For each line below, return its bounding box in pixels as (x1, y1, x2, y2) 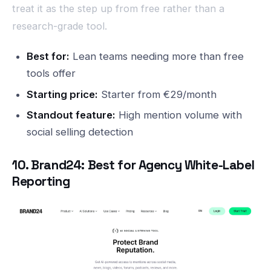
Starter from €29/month (97, 88, 217, 100)
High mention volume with (115, 109, 242, 122)
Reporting (12, 172, 70, 189)
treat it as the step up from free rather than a (12, 2, 224, 15)
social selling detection (26, 126, 133, 139)
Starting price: (26, 88, 98, 100)
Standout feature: (26, 109, 116, 122)
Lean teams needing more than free (69, 50, 244, 62)
